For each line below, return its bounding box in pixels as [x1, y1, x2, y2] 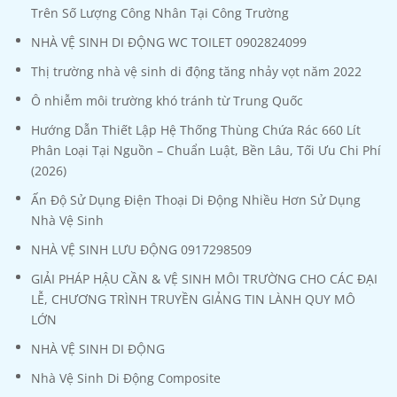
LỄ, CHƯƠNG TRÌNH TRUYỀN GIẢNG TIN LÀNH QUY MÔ [31, 291, 355, 308]
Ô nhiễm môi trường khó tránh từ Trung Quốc [31, 92, 303, 110]
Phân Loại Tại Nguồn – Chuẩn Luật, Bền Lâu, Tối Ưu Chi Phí [31, 142, 381, 160]
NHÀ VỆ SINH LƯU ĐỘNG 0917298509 [31, 241, 252, 259]
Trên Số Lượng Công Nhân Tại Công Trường [31, 4, 289, 22]
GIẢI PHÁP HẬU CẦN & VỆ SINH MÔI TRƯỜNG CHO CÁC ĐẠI [31, 270, 378, 288]
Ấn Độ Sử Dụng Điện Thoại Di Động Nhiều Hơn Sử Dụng [31, 191, 361, 209]
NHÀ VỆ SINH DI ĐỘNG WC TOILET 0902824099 [31, 34, 307, 51]
